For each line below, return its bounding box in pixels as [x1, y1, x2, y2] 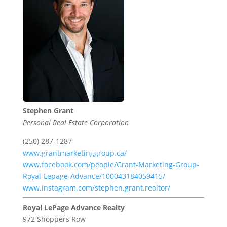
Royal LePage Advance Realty [22, 203, 125, 213]
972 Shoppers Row [22, 214, 86, 224]
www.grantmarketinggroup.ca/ [22, 148, 127, 158]
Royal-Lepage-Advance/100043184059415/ [22, 171, 165, 181]
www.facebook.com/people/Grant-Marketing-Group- [22, 160, 199, 170]
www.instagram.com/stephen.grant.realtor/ [22, 183, 170, 193]
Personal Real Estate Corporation [22, 118, 129, 128]
